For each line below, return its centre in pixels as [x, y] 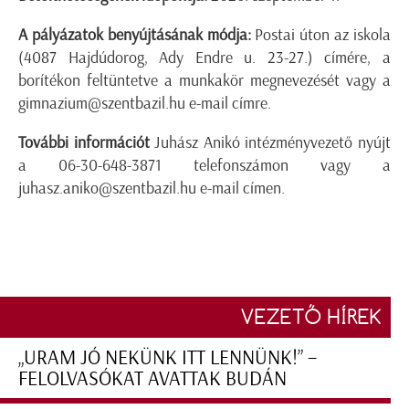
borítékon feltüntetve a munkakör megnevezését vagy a [204, 81]
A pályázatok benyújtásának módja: [135, 35]
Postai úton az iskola [321, 35]
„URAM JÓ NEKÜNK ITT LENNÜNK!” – [168, 358]
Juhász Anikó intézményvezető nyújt [270, 143]
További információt [84, 143]
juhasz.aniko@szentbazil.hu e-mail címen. [152, 189]
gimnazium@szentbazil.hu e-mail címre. [145, 104]
